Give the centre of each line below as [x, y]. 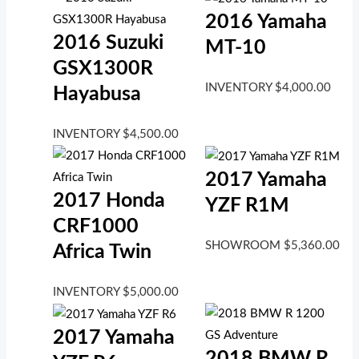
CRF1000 [96, 226]
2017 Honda [109, 200]
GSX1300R [103, 68]
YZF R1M [247, 205]
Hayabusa [97, 94]
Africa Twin [103, 252]
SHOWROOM [244, 245]
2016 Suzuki [109, 42]
